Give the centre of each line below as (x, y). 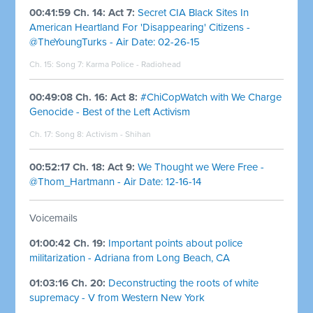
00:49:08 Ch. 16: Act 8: (84, 97)
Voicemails (54, 218)
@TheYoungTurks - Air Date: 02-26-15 (115, 42)
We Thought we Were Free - (201, 167)
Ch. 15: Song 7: (58, 64)
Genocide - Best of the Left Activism (110, 111)
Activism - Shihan (119, 134)
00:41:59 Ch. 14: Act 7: (82, 12)
